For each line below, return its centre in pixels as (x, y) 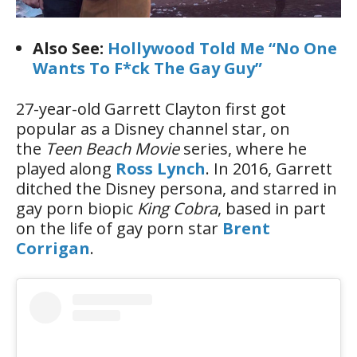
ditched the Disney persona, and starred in (177, 189)
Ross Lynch (161, 169)
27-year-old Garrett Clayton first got (151, 109)
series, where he (245, 149)
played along (66, 169)
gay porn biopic (76, 209)
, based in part (272, 209)
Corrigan (53, 249)
